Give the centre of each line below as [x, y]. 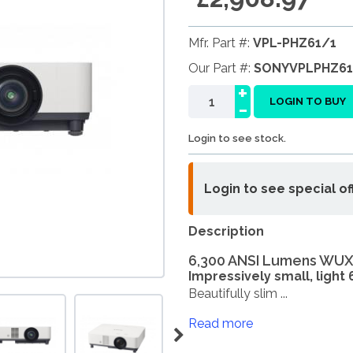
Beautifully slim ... [238, 294]
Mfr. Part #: [221, 43]
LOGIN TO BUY [308, 101]
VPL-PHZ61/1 [295, 43]
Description [226, 231]
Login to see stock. [237, 138]
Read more [221, 323]
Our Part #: [221, 68]
